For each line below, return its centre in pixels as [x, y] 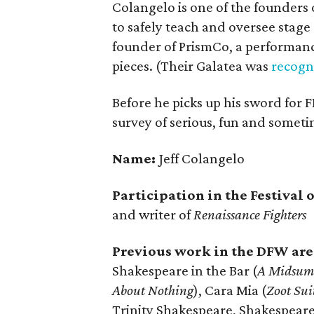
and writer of [153, 214]
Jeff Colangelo [200, 158]
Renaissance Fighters [250, 214]
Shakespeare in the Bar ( [185, 271]
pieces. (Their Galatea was [192, 66]
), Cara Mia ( [230, 290]
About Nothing [153, 290]
